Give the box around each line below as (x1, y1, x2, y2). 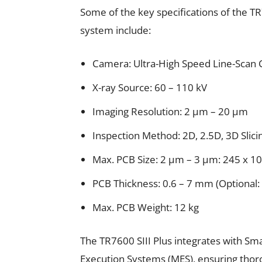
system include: (80, 23, 151, 37)
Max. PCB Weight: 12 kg (92, 201, 199, 214)
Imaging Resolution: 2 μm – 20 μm (92, 105, 248, 118)
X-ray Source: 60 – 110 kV (92, 81, 207, 94)
